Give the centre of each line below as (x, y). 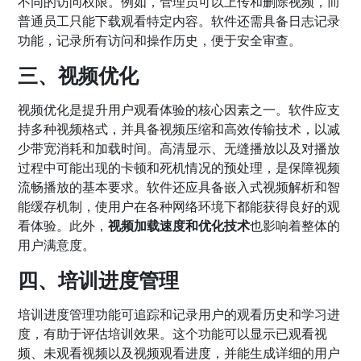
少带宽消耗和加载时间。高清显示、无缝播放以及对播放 (179, 148)
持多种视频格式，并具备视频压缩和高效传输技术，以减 (179, 129)
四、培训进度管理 (99, 279)
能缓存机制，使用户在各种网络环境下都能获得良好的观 (179, 206)
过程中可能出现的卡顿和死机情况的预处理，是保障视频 (179, 167)
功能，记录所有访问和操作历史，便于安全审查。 (160, 40)
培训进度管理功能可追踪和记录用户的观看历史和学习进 (179, 314)
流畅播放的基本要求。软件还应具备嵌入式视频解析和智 (179, 187)
